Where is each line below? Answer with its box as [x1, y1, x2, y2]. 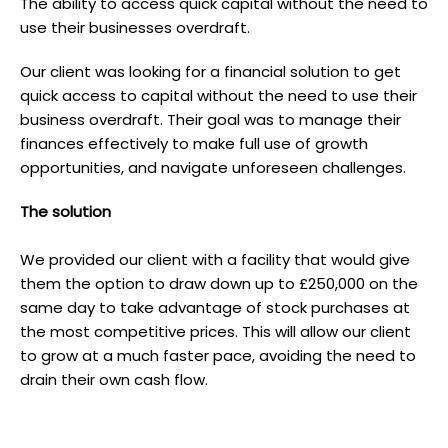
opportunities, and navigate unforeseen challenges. [20, 157, 406, 178]
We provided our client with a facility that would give [20, 249, 410, 270]
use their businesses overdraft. [20, 17, 250, 38]
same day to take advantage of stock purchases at [20, 297, 410, 318]
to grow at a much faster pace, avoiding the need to [20, 345, 416, 366]
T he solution [20, 201, 111, 222]
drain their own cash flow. [20, 369, 208, 390]
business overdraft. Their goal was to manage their [20, 109, 401, 130]
